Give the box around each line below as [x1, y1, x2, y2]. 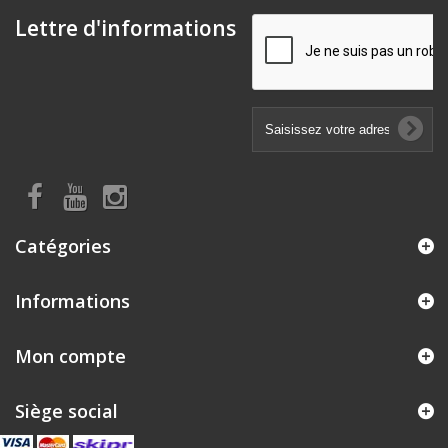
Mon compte [15, 344, 126, 368]
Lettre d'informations [15, 14, 236, 42]
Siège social [15, 399, 118, 423]
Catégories [15, 234, 111, 258]
